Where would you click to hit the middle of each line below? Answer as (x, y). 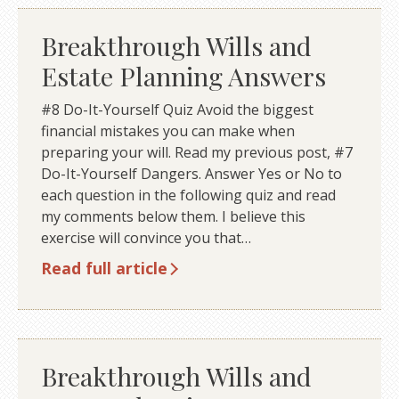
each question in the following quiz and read (188, 195)
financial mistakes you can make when (167, 130)
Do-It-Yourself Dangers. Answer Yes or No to (191, 173)
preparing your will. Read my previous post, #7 (196, 152)
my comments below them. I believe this (173, 216)
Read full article (104, 268)
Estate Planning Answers (183, 76)
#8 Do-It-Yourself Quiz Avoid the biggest (177, 109)
